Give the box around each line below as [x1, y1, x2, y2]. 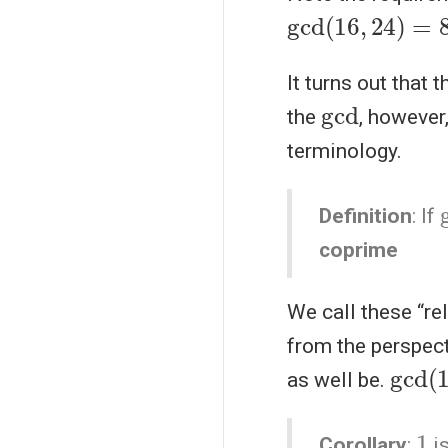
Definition [318, 204, 412, 229]
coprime [318, 238, 398, 263]
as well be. [287, 367, 390, 392]
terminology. [287, 138, 402, 163]
